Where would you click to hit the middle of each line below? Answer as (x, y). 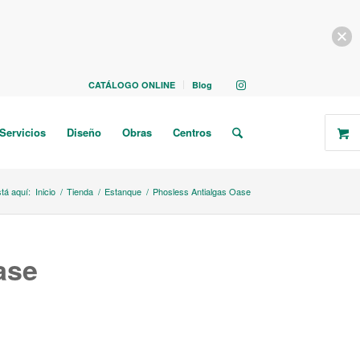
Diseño (84, 132)
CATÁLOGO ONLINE (132, 85)
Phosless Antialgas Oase (202, 191)
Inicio (45, 191)
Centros (192, 132)
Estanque (123, 191)
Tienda (80, 191)
